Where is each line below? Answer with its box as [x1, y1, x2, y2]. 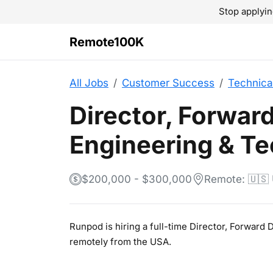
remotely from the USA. [69, 236, 171, 247]
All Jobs [69, 77, 108, 89]
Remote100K [69, 34, 144, 49]
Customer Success [122, 77, 214, 89]
